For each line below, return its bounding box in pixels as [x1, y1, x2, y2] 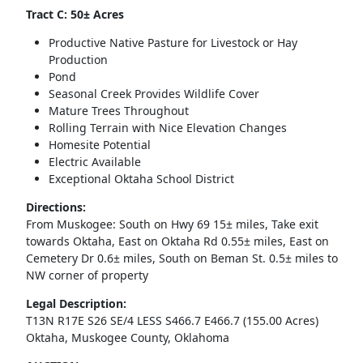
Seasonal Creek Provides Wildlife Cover [48, 86, 259, 102]
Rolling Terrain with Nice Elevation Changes [48, 120, 287, 136]
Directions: [25, 199, 86, 216]
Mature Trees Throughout [48, 103, 189, 119]
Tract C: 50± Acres [25, 6, 124, 23]
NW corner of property [25, 267, 148, 284]
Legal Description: [25, 296, 126, 312]
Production [48, 52, 108, 68]
